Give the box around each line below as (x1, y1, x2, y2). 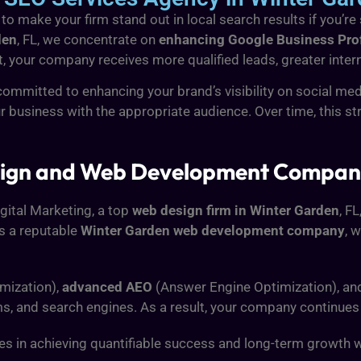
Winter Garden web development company (81, 222, 345, 239)
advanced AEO (62, 279, 152, 296)
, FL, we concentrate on (17, 31, 159, 48)
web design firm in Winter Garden (132, 202, 339, 219)
